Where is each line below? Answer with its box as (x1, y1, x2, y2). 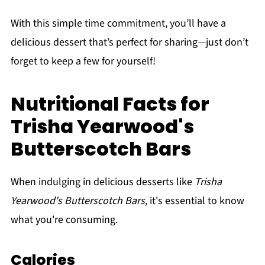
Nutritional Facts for (10, 90, 209, 117)
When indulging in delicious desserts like (10, 174, 195, 189)
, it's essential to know (144, 193, 244, 208)
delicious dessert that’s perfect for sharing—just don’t (10, 34, 248, 50)
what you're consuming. (10, 212, 118, 227)
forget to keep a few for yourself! (10, 53, 156, 69)
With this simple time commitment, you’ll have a (10, 15, 226, 31)
